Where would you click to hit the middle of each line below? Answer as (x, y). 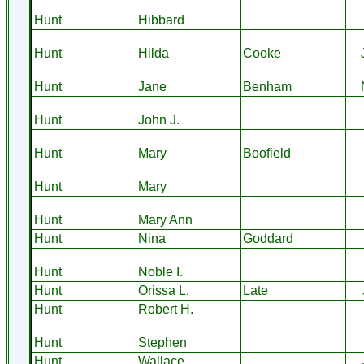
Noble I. (160, 272)
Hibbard (161, 20)
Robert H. (165, 309)
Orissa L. (163, 290)
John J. (158, 120)
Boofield (266, 153)
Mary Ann (165, 220)
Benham (267, 87)
